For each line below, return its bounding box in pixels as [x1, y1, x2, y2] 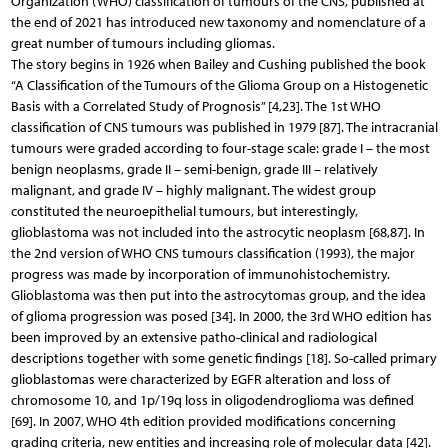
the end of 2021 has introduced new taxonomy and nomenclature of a [10, 13, 426, 31]
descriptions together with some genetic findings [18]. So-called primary [10, 349, 437, 367]
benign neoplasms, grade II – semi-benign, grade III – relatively [10, 160, 378, 178]
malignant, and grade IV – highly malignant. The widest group [10, 181, 376, 199]
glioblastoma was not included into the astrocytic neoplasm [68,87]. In [10, 223, 425, 241]
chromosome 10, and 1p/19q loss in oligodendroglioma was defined [10, 391, 414, 409]
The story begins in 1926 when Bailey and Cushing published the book [10, 55, 426, 73]
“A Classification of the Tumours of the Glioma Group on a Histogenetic [10, 76, 428, 94]
